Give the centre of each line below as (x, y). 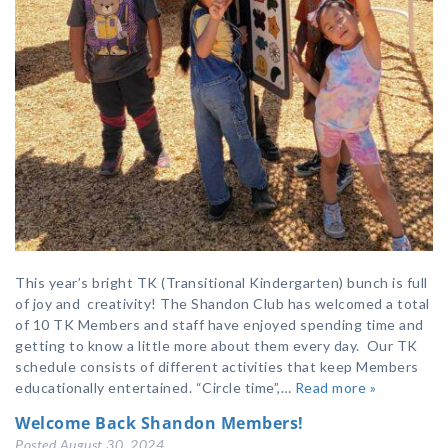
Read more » (335, 388)
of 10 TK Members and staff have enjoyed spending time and (219, 325)
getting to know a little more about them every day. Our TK (216, 346)
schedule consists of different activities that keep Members (217, 367)
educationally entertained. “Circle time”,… (155, 388)
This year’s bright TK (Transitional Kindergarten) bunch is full (221, 283)
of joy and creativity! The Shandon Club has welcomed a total (222, 304)
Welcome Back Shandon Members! (159, 423)
